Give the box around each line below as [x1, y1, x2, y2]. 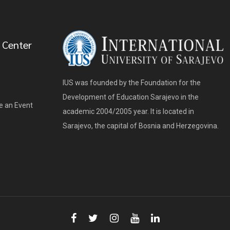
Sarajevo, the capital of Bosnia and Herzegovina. [63, 121, 219, 130]
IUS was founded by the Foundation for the [63, 78, 201, 87]
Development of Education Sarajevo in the [63, 92, 199, 101]
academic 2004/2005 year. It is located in [63, 107, 194, 116]
